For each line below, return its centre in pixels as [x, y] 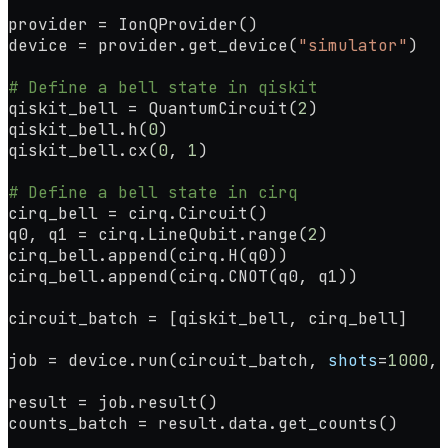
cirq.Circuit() [193, 213]
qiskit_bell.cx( [83, 150]
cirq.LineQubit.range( [198, 234]
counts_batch [73, 423]
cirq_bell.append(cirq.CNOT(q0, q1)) [183, 276]
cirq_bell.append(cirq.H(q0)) [148, 255]
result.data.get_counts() [273, 423]
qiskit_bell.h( [78, 129]
